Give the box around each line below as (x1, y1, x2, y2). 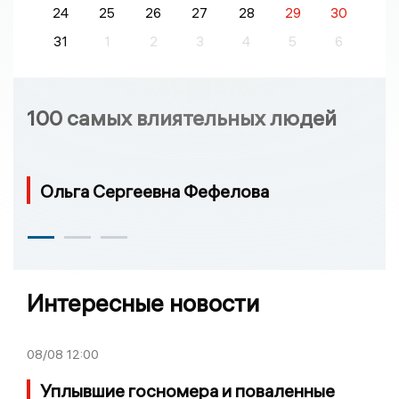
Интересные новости (27, 288, 259, 318)
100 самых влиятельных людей (27, 103, 337, 131)
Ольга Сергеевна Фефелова (40, 179, 269, 202)
